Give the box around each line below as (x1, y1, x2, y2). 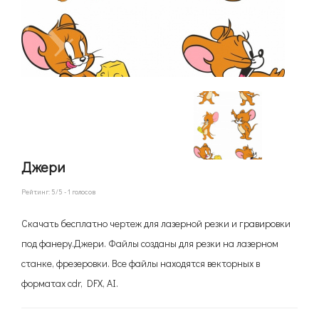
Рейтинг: (21, 187, 51, 197)
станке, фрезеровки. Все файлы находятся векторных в (21, 256, 260, 270)
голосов (70, 187, 95, 197)
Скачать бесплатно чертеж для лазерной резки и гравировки (21, 216, 291, 230)
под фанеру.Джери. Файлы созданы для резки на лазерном (21, 236, 278, 250)
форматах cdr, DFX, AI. (21, 276, 120, 290)
